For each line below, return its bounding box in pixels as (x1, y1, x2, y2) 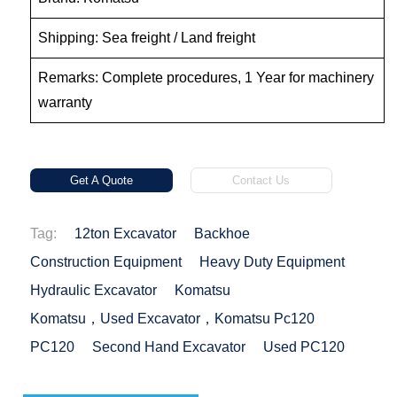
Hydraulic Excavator (30, 283, 158, 299)
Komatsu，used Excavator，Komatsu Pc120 (30, 311, 315, 327)
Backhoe (194, 226, 251, 242)
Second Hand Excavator (92, 339, 246, 355)
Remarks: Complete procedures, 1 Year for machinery (38, 70, 375, 86)
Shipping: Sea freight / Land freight (38, 30, 256, 46)
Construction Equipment (30, 254, 183, 270)
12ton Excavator (74, 226, 177, 242)
